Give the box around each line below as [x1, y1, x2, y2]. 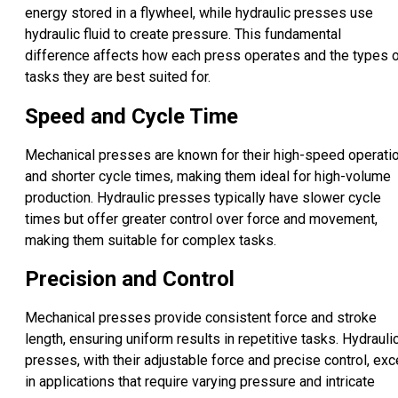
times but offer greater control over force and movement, [25, 210, 378, 227]
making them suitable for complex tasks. [25, 231, 276, 249]
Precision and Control [25, 267, 235, 292]
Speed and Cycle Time [25, 103, 238, 129]
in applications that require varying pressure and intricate [25, 373, 375, 391]
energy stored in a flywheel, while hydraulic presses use [25, 4, 373, 21]
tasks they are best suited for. [25, 68, 211, 85]
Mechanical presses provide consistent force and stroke [25, 309, 377, 327]
